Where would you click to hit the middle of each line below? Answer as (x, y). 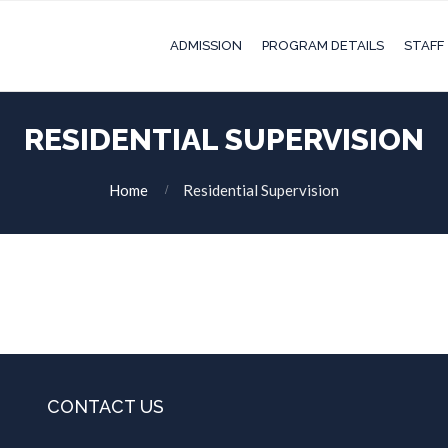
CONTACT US (105, 406)
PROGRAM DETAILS (323, 45)
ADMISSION (206, 45)
